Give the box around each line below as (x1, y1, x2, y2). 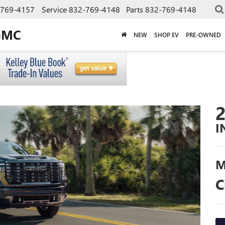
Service (42, 4, 67, 15)
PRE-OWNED (186, 30, 221, 39)
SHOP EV (154, 30, 179, 39)
